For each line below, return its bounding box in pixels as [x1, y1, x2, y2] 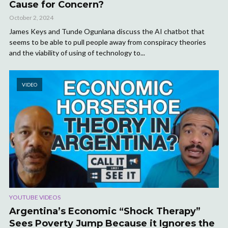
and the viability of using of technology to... [9, 48, 145, 57]
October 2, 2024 [9, 13, 53, 21]
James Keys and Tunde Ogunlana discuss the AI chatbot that [9, 26, 205, 36]
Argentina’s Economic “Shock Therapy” [9, 206, 201, 217]
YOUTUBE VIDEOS [9, 193, 61, 202]
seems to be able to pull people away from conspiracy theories [9, 37, 206, 46]
